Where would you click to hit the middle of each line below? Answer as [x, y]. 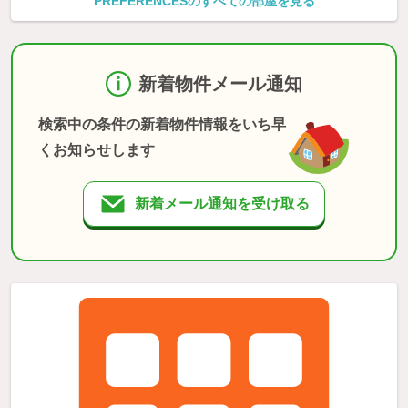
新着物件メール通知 [220, 83]
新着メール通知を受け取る [222, 203]
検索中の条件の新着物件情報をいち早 [162, 124]
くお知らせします [97, 149]
